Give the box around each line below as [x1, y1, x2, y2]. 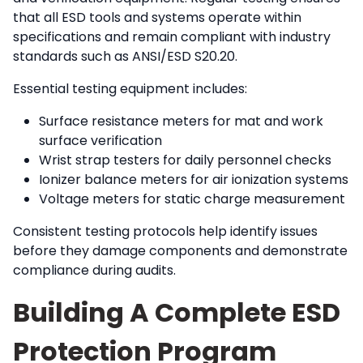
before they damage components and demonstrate [13, 241, 348, 260]
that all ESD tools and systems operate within [13, 7, 301, 27]
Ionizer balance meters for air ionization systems [39, 169, 348, 189]
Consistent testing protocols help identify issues [13, 221, 318, 241]
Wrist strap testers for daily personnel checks [39, 150, 331, 169]
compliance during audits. [13, 260, 176, 280]
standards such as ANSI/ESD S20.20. [13, 46, 237, 66]
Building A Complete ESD [13, 293, 340, 331]
